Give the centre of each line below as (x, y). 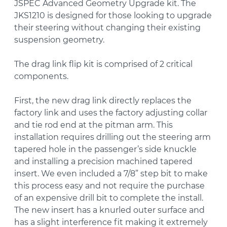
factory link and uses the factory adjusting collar (111, 113)
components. (41, 77)
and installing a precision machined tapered (103, 162)
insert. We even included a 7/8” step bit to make (111, 174)
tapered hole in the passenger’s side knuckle (105, 149)
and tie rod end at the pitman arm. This (93, 125)
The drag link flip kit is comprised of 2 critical (103, 64)
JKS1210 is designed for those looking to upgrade (113, 16)
